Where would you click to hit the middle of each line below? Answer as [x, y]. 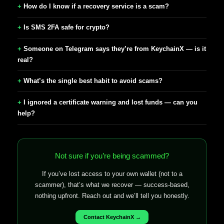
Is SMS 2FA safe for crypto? [66, 27]
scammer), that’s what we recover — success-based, [112, 185]
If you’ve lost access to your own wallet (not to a [112, 174]
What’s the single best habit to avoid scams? [93, 81]
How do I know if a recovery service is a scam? [96, 6]
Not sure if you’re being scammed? [112, 156]
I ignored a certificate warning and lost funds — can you [110, 102]
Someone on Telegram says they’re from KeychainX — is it [115, 48]
